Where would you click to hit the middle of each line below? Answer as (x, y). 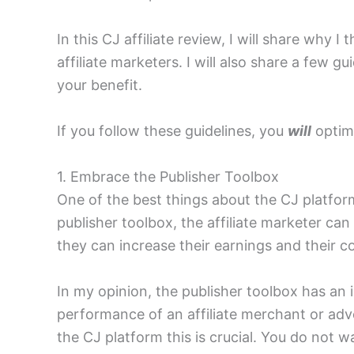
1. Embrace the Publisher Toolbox (168, 176)
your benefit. (100, 85)
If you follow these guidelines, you (172, 131)
